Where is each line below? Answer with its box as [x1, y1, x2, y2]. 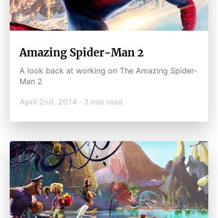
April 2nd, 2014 [19, 97, 77, 107]
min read [89, 97, 123, 107]
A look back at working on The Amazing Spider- [19, 66, 197, 75]
